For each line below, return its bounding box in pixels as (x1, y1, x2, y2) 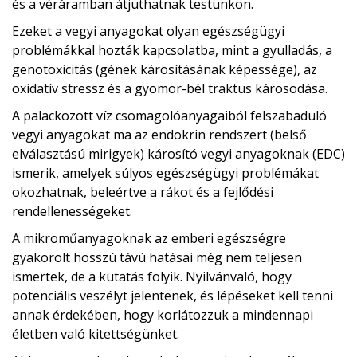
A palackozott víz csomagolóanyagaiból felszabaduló (12, 106, 327, 124)
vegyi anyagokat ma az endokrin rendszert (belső (12, 125, 307, 143)
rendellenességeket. (12, 202, 132, 220)
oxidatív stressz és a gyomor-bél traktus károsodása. (12, 79, 328, 97)
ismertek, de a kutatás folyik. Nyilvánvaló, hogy (12, 267, 292, 285)
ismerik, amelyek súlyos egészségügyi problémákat (12, 163, 319, 182)
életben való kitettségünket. (12, 324, 179, 343)
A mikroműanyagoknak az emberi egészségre (12, 229, 286, 247)
